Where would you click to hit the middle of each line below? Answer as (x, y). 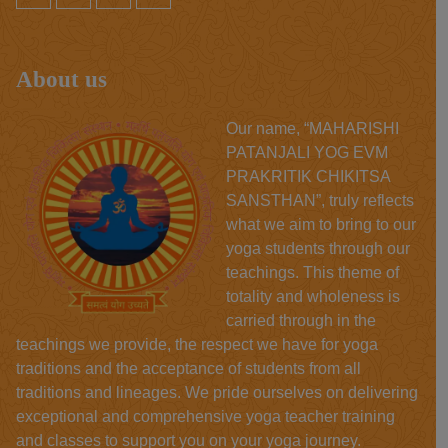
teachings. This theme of (312, 272)
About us (61, 78)
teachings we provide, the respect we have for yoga (197, 344)
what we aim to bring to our (321, 224)
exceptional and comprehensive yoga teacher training (205, 416)
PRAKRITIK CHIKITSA (308, 176)
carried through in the (301, 320)
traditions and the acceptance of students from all (188, 368)
